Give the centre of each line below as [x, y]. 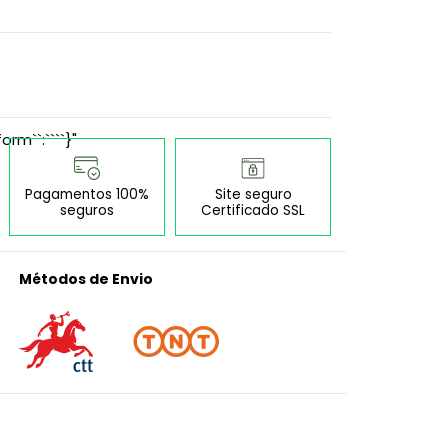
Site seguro [253, 194]
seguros [87, 210]
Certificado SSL [253, 210]
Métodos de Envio [86, 278]
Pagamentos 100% [87, 194]
